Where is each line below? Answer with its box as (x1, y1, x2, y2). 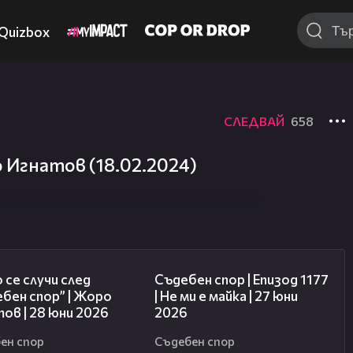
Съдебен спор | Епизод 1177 (154, 271, 329, 288)
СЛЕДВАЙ (224, 113, 284, 128)
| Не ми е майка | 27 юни (154, 288, 298, 305)
